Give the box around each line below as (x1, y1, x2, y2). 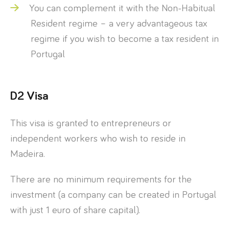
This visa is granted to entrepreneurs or (10, 118, 171, 128)
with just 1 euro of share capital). (10, 204, 140, 215)
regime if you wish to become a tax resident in (31, 33, 219, 44)
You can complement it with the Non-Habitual (29, 3, 215, 13)
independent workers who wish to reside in (10, 133, 186, 144)
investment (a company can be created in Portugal (10, 189, 216, 200)
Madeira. (10, 148, 45, 159)
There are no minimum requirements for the (10, 174, 192, 185)
